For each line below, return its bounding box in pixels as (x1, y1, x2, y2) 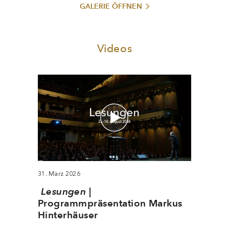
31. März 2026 (38, 170, 80, 177)
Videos (97, 41, 132, 55)
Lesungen (40, 185, 86, 197)
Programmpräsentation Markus (38, 197, 182, 209)
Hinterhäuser (38, 209, 98, 221)
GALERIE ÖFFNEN (80, 2, 143, 11)
